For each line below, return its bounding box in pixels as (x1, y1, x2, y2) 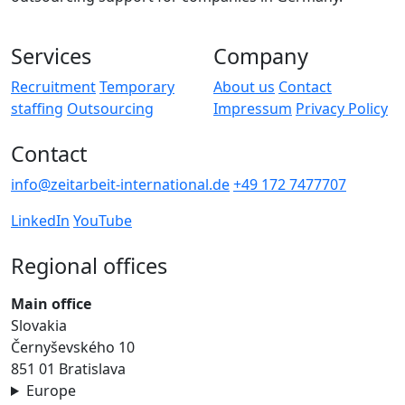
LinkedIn (11, 211, 70, 231)
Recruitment (11, 77, 96, 97)
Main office (11, 294, 91, 314)
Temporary (99, 77, 174, 97)
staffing (11, 99, 63, 118)
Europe (25, 381, 76, 400)
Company (213, 42, 308, 71)
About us (213, 77, 275, 97)
